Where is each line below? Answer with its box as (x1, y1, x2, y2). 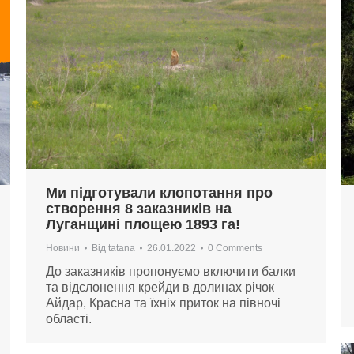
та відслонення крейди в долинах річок (46, 281, 274, 295)
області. (46, 312, 92, 326)
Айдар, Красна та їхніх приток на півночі (46, 296, 281, 311)
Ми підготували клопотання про (46, 185, 273, 201)
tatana (108, 243, 135, 254)
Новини (46, 243, 80, 254)
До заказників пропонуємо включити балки (46, 265, 296, 279)
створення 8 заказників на (46, 201, 232, 217)
